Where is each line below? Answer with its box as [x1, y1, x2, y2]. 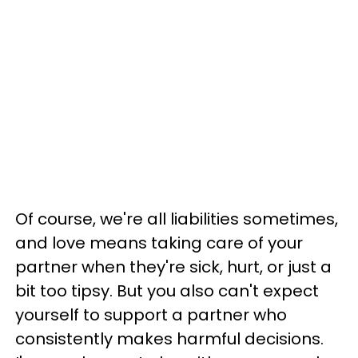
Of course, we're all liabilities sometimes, [15, 207, 338, 230]
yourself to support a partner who [15, 303, 287, 326]
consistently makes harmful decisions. [15, 327, 324, 350]
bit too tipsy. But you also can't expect [15, 279, 319, 302]
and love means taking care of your [15, 231, 303, 254]
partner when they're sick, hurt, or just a [15, 255, 332, 278]
